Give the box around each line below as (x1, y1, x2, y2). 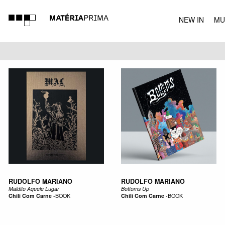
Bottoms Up (121, 184, 149, 192)
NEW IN (178, 15, 204, 25)
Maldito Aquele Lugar (8, 184, 59, 192)
